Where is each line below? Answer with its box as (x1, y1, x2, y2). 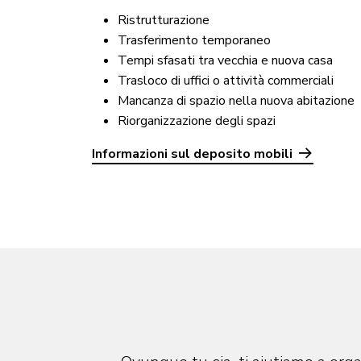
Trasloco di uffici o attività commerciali (118, 71, 334, 89)
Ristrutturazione (118, 10, 210, 29)
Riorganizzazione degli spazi (118, 111, 276, 130)
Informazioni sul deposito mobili (92, 144, 293, 163)
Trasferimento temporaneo (118, 31, 271, 49)
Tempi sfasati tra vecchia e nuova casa (118, 51, 333, 69)
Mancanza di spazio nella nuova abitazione (118, 91, 355, 110)
